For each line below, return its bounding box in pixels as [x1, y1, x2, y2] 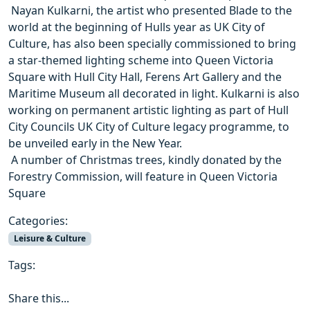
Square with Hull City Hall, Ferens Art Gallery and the [8, 69, 282, 84]
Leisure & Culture [13, 232, 86, 244]
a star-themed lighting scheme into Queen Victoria [8, 53, 273, 68]
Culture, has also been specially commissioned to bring [8, 36, 296, 51]
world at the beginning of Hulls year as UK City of [8, 19, 265, 35]
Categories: [8, 213, 68, 228]
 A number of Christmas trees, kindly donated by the [8, 152, 282, 167]
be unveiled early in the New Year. [8, 136, 182, 151]
